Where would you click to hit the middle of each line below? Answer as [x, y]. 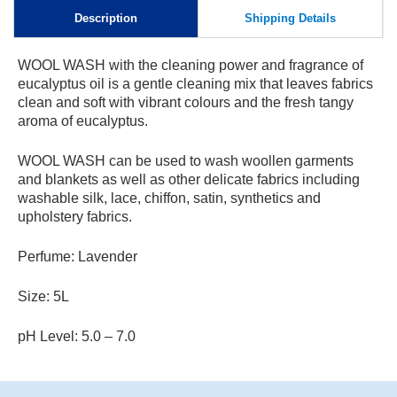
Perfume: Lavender [78, 256]
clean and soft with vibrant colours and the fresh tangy [186, 102]
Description [106, 18]
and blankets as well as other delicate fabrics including [189, 179]
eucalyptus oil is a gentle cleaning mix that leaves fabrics [195, 83]
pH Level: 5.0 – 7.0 [77, 336]
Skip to [53, 12]
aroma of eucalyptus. [83, 121]
